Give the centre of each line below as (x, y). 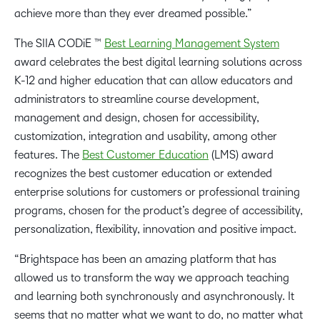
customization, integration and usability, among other (146, 136)
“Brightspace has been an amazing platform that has (145, 259)
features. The (48, 155)
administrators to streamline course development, (137, 99)
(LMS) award (241, 155)
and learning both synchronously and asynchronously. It (154, 296)
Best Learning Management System (192, 44)
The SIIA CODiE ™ (59, 44)
